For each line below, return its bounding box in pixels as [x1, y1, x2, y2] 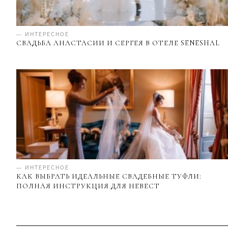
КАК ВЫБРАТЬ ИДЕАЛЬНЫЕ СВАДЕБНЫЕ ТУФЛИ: [16, 172, 202, 181]
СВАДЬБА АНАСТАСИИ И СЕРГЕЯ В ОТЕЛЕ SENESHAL [16, 38, 220, 47]
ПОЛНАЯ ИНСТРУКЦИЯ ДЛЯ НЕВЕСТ [16, 182, 160, 191]
